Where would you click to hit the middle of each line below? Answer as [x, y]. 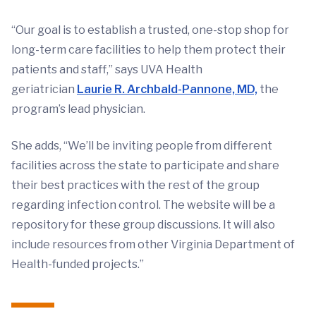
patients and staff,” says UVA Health [107, 69]
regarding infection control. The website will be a [143, 205]
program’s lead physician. [79, 109]
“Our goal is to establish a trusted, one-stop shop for [150, 30]
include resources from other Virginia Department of [153, 244]
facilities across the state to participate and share [145, 165]
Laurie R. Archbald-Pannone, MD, [167, 89]
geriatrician [44, 89]
